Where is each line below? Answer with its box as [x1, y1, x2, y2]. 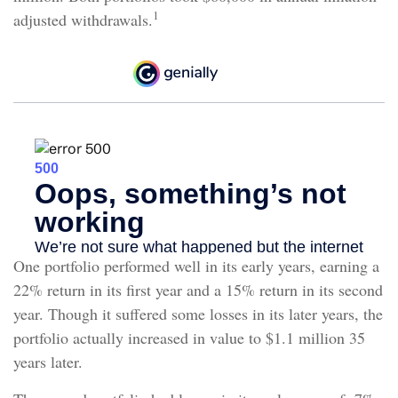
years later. [13, 351, 83, 373]
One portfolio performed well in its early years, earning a [13, 255, 379, 277]
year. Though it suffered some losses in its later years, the [13, 303, 383, 325]
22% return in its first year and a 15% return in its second [13, 279, 383, 301]
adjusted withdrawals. [13, 9, 153, 31]
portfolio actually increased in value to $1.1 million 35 [13, 327, 365, 349]
